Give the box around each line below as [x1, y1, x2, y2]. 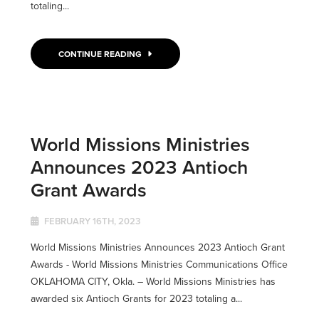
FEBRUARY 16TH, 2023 [41, 214, 140, 228]
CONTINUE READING [58, 47, 145, 60]
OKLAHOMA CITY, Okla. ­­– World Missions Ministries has [30, 273, 276, 288]
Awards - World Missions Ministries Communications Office [30, 256, 288, 271]
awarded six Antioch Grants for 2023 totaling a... [30, 291, 242, 305]
